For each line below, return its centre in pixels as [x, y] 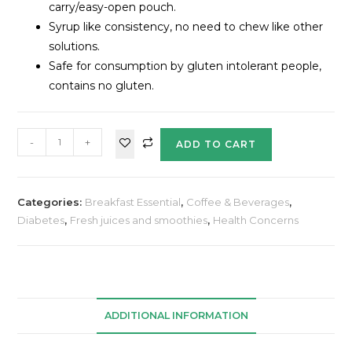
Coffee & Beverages [238, 202]
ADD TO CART [216, 144]
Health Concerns [256, 220]
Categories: [51, 202]
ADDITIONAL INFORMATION [176, 315]
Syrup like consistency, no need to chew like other [186, 26]
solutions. [75, 46]
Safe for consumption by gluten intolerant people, [185, 66]
